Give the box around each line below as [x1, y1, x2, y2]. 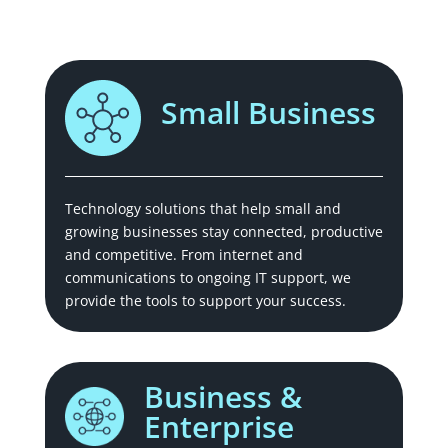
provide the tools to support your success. [64, 290, 346, 310]
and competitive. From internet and [64, 244, 303, 264]
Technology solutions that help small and [64, 198, 341, 218]
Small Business [160, 91, 376, 133]
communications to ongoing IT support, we [64, 267, 351, 287]
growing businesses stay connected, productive [64, 221, 383, 241]
